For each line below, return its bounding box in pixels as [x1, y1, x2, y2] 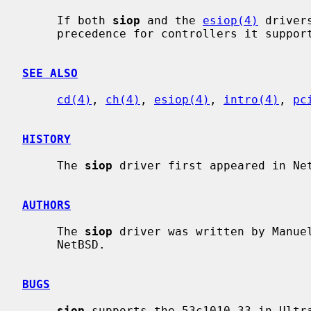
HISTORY [22, 132, 71, 146]
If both [57, 13, 112, 27]
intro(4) [224, 92, 279, 106]
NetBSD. [22, 237, 57, 251]
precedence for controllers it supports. [22, 26, 57, 40]
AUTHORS [22, 198, 71, 212]
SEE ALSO [22, 66, 78, 80]
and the [140, 13, 203, 27]
